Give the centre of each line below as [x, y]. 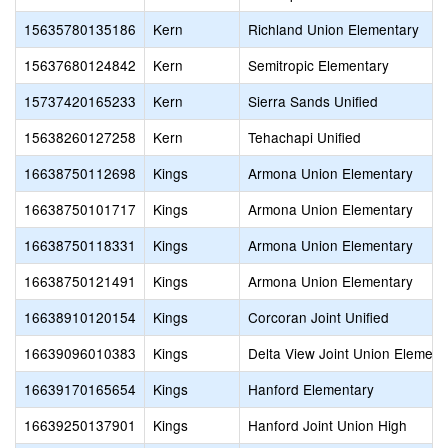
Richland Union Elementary [333, 29]
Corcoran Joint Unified [318, 317]
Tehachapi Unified [304, 137]
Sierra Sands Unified [313, 101]
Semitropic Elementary [318, 65]
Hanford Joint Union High [327, 425]
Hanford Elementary [311, 389]
